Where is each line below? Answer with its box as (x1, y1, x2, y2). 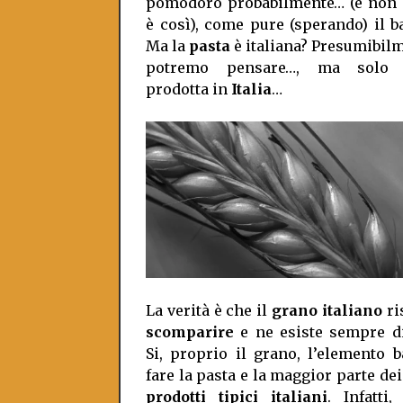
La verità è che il (146, 300, 272, 319)
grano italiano (272, 300, 382, 319)
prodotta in (146, 80, 231, 98)
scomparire (146, 322, 234, 341)
